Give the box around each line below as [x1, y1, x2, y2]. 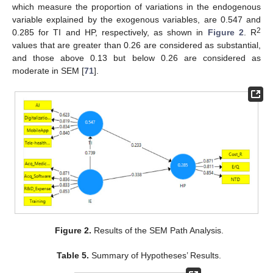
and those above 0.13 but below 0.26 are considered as [12, 53, 261, 63]
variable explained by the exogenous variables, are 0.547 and [12, 15, 261, 25]
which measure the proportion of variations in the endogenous [12, 2, 261, 12]
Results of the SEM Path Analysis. [91, 225, 224, 236]
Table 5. [57, 250, 90, 261]
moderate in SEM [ [12, 66, 84, 76]
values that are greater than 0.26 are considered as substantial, [12, 40, 261, 51]
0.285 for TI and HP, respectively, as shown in [12, 27, 208, 38]
